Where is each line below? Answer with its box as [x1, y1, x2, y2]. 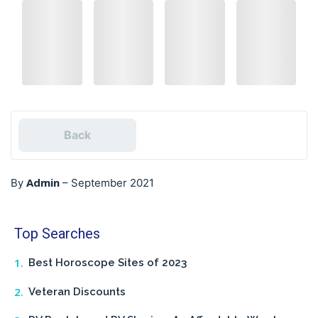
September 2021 [71, 176, 154, 190]
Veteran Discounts [28, 285, 126, 298]
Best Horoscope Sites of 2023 [28, 256, 187, 270]
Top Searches [14, 225, 100, 243]
